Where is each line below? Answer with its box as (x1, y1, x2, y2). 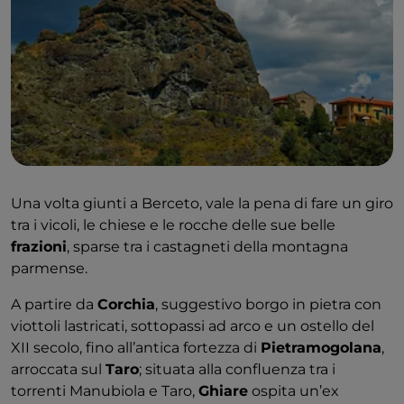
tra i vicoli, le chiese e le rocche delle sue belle (11, 216, 335, 234)
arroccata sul (11, 361, 106, 379)
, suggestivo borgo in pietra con (155, 296, 381, 314)
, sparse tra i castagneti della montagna (67, 238, 348, 256)
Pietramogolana (261, 339, 381, 357)
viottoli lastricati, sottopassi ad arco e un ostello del (11, 317, 374, 335)
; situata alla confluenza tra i (139, 361, 335, 379)
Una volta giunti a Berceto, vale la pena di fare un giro (11, 195, 393, 213)
